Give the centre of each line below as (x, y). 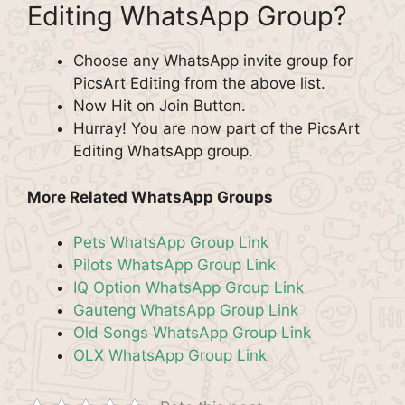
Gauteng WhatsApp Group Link (186, 310)
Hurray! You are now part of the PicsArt (217, 128)
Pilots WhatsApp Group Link (174, 265)
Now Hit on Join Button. (160, 106)
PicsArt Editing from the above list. (199, 83)
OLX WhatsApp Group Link (170, 355)
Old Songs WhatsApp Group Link (192, 333)
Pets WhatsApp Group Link (171, 242)
